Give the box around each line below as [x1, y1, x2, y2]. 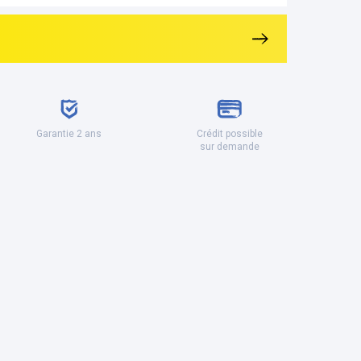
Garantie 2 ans [36, 128, 102, 139]
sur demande [200, 141, 259, 152]
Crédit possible [197, 128, 263, 139]
